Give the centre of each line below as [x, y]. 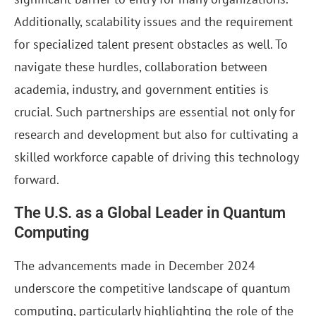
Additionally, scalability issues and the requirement [153, 22]
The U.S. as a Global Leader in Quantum [150, 213]
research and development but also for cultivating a [156, 135]
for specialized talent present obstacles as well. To [151, 44]
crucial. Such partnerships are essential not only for [154, 112]
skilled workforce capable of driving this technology [156, 157]
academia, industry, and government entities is [141, 90]
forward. [37, 180]
